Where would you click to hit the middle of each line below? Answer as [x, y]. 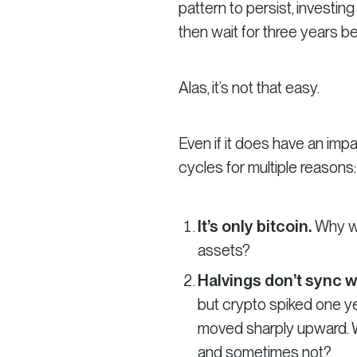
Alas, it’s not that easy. [249, 87]
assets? [224, 250]
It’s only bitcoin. [256, 226]
